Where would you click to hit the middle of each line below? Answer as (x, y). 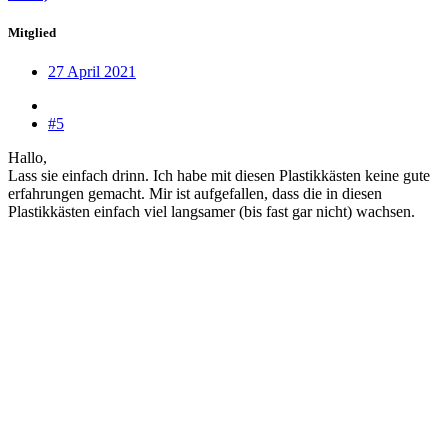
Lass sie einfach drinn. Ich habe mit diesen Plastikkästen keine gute (219, 176)
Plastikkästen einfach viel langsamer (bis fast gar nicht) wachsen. (211, 212)
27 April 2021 (92, 72)
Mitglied (32, 33)
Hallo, (27, 158)
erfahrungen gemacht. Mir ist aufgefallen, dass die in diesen (195, 194)
